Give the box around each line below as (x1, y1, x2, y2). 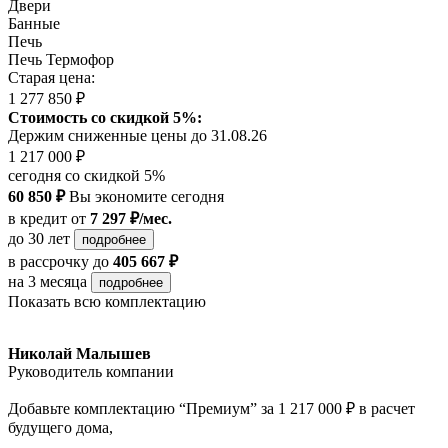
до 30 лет (8, 230, 74, 248)
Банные (8, 15, 60, 33)
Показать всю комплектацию (8, 293, 206, 311)
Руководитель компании (8, 363, 174, 381)
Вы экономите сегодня (65, 188, 224, 206)
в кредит (8, 210, 67, 228)
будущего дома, (8, 419, 113, 437)
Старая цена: (8, 69, 95, 87)
